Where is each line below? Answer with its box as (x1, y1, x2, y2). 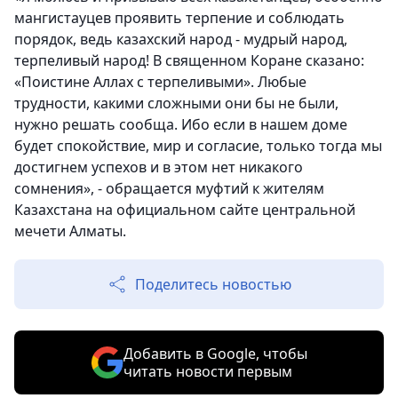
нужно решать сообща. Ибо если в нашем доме (14, 115, 347, 135)
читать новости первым (123, 362, 292, 382)
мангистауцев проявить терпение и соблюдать (14, 8, 345, 28)
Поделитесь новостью (135, 275, 291, 295)
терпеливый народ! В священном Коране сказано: (14, 51, 364, 71)
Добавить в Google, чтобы (123, 344, 307, 364)
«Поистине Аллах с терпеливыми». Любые (14, 72, 306, 92)
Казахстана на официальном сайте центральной (14, 200, 355, 220)
